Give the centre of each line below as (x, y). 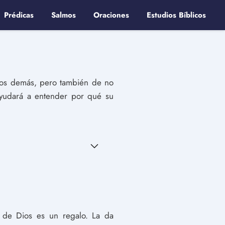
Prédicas (19, 15)
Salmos (64, 15)
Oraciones (111, 15)
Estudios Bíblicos (176, 15)
